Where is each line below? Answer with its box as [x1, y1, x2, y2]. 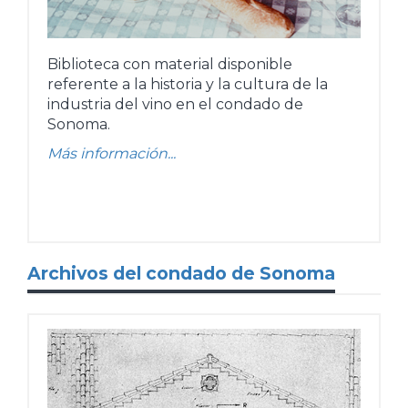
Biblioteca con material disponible [47, 55, 292, 73]
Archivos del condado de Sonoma [27, 262, 335, 285]
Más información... [47, 144, 176, 162]
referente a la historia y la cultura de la [47, 75, 328, 93]
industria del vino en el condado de [47, 95, 303, 113]
